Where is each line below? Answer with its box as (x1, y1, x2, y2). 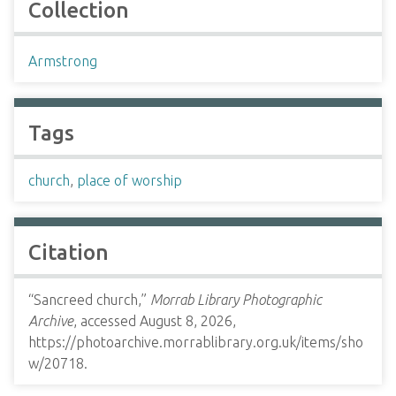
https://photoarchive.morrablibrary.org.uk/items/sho (28, 334, 363, 350)
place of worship (77, 172, 182, 188)
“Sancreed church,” (28, 292, 150, 308)
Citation (28, 240, 109, 264)
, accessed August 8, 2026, (73, 313, 236, 329)
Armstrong (28, 53, 97, 69)
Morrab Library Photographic (150, 292, 322, 308)
